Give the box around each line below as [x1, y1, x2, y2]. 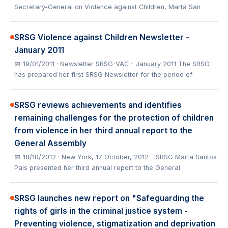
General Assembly [14, 138, 87, 148]
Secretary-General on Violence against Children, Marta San [14, 3, 201, 11]
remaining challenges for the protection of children [14, 113, 214, 123]
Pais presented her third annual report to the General [14, 164, 180, 172]
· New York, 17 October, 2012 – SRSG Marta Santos [58, 153, 217, 161]
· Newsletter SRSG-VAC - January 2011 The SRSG [56, 60, 210, 68]
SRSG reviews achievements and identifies [14, 100, 182, 110]
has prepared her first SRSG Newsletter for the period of [14, 71, 192, 78]
